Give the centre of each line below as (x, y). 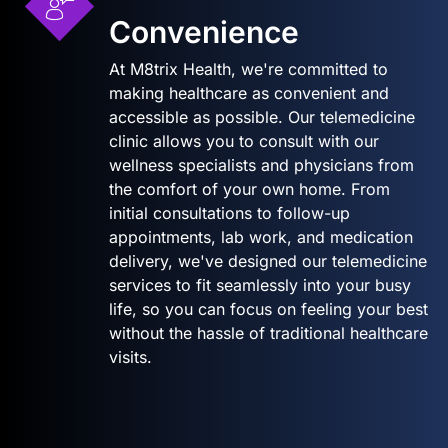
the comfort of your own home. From (249, 188)
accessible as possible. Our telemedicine (262, 116)
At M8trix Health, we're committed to (248, 68)
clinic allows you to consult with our (244, 140)
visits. (130, 356)
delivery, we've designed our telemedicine (268, 260)
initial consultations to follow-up (229, 212)
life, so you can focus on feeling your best (268, 308)
